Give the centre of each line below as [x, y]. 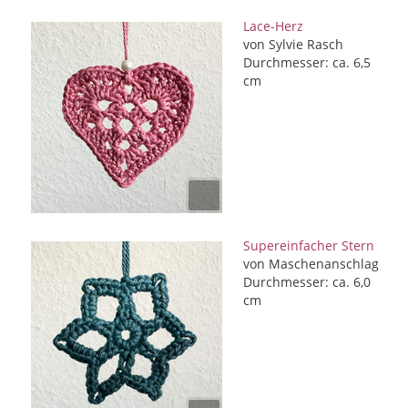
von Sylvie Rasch [293, 44]
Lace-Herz [273, 26]
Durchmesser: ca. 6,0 [307, 282]
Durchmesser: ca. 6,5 [307, 62]
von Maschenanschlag [311, 264]
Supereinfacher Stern [309, 245]
